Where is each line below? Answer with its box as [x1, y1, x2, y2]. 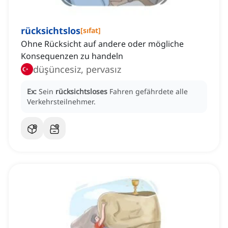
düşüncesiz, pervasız [33, 63, 121, 76]
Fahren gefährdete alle [109, 87, 188, 97]
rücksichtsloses [55, 87, 107, 97]
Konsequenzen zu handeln [21, 50, 123, 62]
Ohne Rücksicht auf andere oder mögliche [21, 38, 184, 50]
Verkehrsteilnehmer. [27, 97, 96, 107]
